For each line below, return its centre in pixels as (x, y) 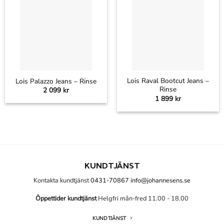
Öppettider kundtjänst (66, 199)
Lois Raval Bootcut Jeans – (168, 81)
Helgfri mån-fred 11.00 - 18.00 (142, 199)
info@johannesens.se (160, 180)
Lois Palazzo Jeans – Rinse (56, 81)
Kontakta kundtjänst (62, 180)
